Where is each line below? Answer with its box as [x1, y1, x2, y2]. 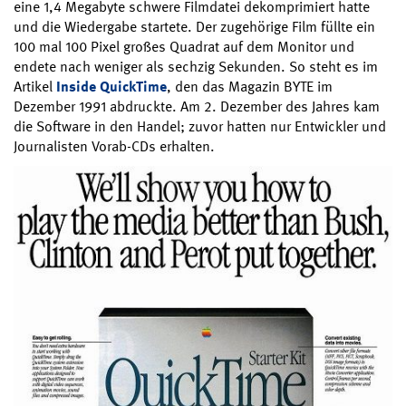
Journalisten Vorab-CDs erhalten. [14, 136, 215, 156]
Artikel [14, 76, 56, 96]
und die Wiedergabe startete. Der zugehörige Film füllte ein [14, 16, 375, 36]
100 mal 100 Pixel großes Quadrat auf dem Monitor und [14, 36, 354, 56]
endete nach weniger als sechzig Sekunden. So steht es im [14, 56, 378, 76]
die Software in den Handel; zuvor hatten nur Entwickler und [14, 116, 386, 136]
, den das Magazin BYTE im [167, 76, 333, 96]
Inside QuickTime [56, 76, 167, 96]
